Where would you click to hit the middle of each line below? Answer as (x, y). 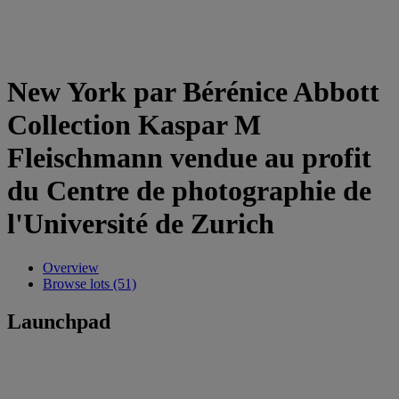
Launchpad (59, 321)
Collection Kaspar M (134, 125)
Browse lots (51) (90, 283)
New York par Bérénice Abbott (193, 92)
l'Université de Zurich (141, 224)
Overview (71, 267)
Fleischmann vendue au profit (189, 158)
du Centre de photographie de (189, 191)
